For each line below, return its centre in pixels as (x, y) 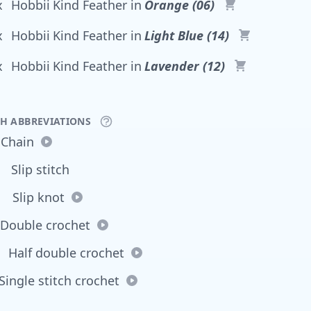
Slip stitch (40, 170)
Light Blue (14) (187, 36)
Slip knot (39, 197)
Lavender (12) (185, 66)
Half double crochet (66, 253)
